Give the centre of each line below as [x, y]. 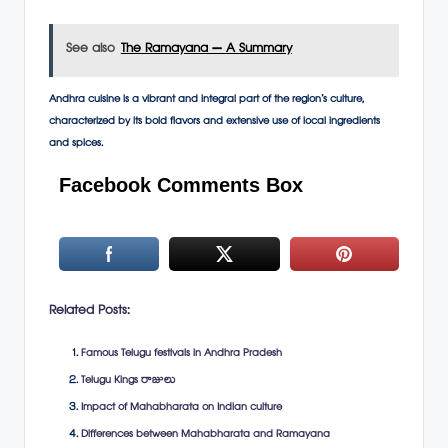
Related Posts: [89, 311]
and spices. [76, 145]
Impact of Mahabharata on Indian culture [181, 409]
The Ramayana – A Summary [206, 50]
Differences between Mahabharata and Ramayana [205, 436]
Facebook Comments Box [181, 185]
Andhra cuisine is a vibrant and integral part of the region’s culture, [207, 101]
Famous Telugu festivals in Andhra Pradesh [181, 354]
